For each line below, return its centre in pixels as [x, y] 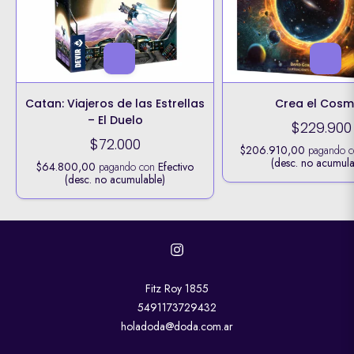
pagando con [127, 167]
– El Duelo [115, 121]
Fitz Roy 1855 [177, 289]
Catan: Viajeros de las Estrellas [115, 104]
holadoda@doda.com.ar [177, 327]
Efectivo [176, 167]
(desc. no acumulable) [115, 180]
